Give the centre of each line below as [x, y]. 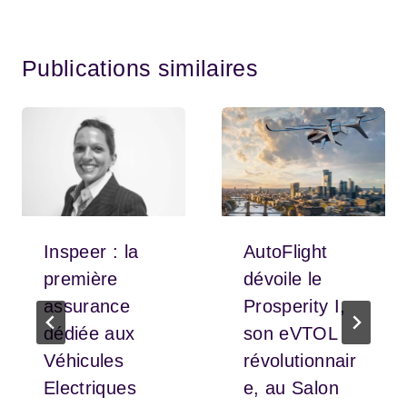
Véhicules [84, 360]
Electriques [90, 387]
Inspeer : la [91, 251]
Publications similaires [140, 68]
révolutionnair [300, 360]
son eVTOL [291, 333]
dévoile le [283, 278]
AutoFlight [286, 251]
